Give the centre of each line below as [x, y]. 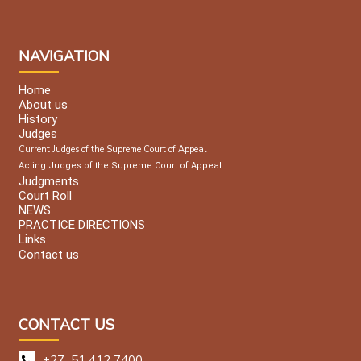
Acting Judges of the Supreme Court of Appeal [120, 166]
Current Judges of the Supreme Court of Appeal [112, 150]
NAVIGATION [64, 57]
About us [43, 105]
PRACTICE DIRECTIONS [82, 225]
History [38, 120]
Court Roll [45, 195]
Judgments [49, 181]
